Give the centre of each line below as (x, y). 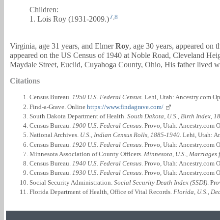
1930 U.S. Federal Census (107, 173)
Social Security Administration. (72, 182)
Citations (25, 81)
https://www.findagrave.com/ (125, 107)
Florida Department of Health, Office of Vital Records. (101, 192)
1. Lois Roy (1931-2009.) (69, 19)
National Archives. (55, 135)
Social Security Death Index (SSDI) (161, 182)
